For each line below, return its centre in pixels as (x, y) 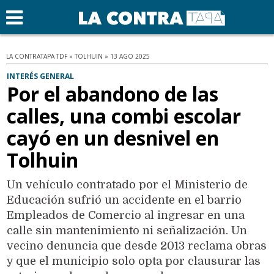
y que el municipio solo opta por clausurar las (133, 261)
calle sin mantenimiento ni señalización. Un (127, 230)
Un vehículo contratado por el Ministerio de (127, 184)
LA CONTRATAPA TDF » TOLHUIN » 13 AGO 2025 (78, 56)
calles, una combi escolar (124, 116)
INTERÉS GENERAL (40, 76)
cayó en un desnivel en (113, 138)
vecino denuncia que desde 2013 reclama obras (136, 246)
